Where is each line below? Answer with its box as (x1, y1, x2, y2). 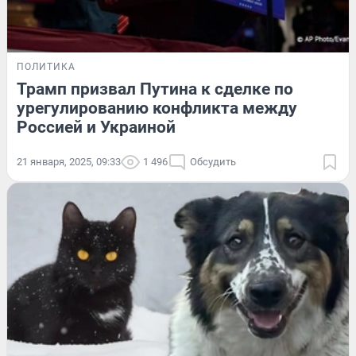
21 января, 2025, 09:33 (17, 156, 121, 168)
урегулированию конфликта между (17, 99, 297, 118)
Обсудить (190, 156, 236, 168)
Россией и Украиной (17, 118, 176, 137)
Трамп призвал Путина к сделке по (17, 79, 293, 99)
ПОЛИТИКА (17, 61, 75, 73)
